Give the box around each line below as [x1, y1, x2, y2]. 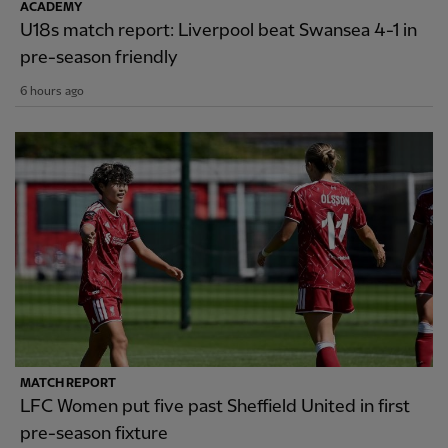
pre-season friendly [20, 48, 178, 68]
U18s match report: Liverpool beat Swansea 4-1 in [20, 21, 417, 41]
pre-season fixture [20, 424, 168, 444]
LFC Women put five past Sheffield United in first [20, 397, 410, 417]
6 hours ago [20, 85, 84, 99]
